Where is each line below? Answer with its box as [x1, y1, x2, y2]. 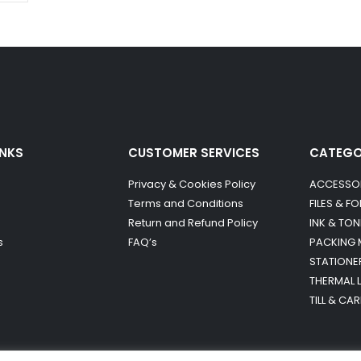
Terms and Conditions [128, 195, 243, 211]
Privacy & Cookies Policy [128, 176, 255, 192]
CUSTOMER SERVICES [128, 143, 259, 161]
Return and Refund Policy [128, 214, 258, 230]
